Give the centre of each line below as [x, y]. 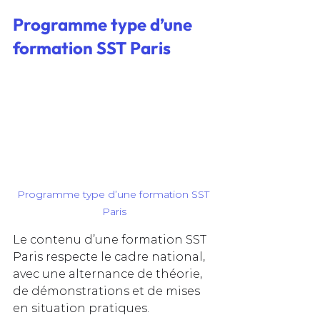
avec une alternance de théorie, [109, 274]
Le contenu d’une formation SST [111, 239]
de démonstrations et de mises [108, 291]
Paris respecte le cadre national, [110, 256]
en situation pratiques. [81, 308]
